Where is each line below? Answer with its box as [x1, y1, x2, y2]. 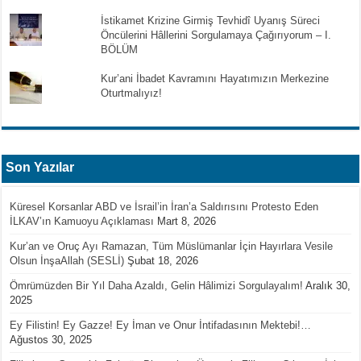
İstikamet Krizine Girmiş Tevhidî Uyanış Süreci [100, 14, 320, 27]
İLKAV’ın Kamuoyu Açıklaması [10, 214, 155, 227]
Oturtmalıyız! [100, 86, 162, 99]
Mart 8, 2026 [157, 214, 217, 227]
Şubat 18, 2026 [127, 254, 199, 267]
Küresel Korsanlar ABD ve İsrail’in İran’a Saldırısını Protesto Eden [10, 200, 319, 213]
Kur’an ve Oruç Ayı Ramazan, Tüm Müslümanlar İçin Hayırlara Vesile [10, 239, 334, 252]
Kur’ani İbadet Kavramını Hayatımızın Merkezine [100, 72, 329, 85]
